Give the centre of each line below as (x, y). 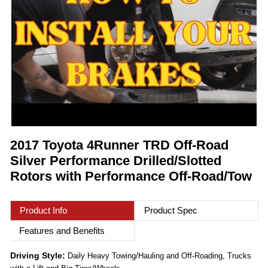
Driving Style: (39, 256)
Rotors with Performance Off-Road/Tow (131, 176)
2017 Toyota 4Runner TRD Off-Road (119, 145)
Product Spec (170, 211)
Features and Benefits (62, 231)
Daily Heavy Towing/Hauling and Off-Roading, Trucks (159, 256)
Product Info (43, 211)
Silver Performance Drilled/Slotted (116, 161)
